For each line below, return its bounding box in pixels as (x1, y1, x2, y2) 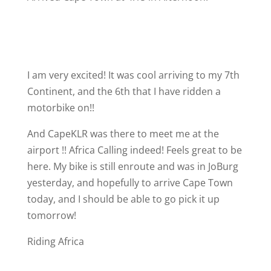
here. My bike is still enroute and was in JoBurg (27, 160, 238, 173)
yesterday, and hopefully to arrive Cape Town (27, 176, 233, 189)
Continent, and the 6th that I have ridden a (27, 85, 221, 98)
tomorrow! (27, 209, 76, 222)
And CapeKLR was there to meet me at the (27, 127, 219, 140)
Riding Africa (27, 235, 87, 248)
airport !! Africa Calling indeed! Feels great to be (27, 143, 242, 157)
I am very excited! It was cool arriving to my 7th (27, 68, 240, 82)
